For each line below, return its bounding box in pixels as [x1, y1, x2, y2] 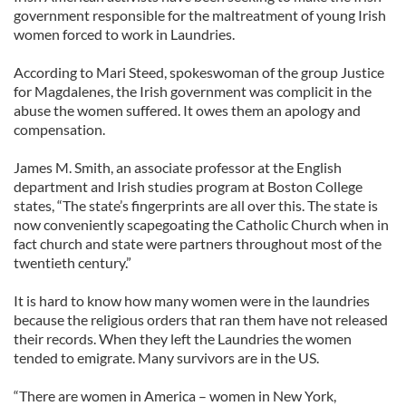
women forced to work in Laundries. [14, 25, 235, 43]
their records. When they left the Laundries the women [14, 330, 352, 347]
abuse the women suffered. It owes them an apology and [14, 101, 361, 119]
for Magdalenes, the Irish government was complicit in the [14, 82, 372, 100]
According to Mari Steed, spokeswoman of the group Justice [14, 63, 384, 81]
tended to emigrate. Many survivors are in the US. [14, 349, 319, 366]
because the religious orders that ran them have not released [14, 311, 388, 328]
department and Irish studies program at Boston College [14, 178, 362, 195]
